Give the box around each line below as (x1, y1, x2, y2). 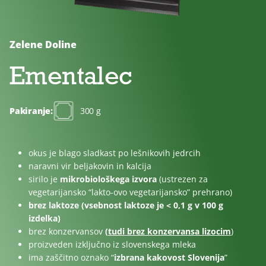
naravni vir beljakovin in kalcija (28, 160, 151, 172)
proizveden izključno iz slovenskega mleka (28, 238, 196, 250)
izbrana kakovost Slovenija (114, 251, 224, 263)
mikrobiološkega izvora (60, 173, 157, 185)
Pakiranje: (9, 104, 53, 116)
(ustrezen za (157, 173, 208, 185)
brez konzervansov (28, 225, 105, 237)
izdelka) (28, 212, 61, 224)
